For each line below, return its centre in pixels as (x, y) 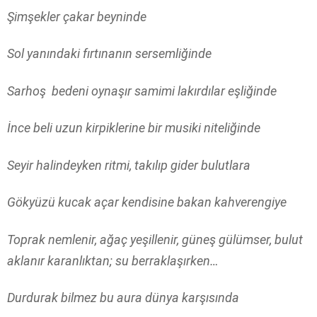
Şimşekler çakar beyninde (77, 16)
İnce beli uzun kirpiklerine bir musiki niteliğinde (134, 128)
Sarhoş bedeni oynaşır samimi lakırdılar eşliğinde (142, 91)
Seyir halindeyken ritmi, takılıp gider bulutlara (129, 165)
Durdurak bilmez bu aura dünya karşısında (123, 298)
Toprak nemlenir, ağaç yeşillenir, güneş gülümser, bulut (155, 239)
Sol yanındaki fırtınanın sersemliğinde (109, 54)
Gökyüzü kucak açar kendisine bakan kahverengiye (147, 202)
